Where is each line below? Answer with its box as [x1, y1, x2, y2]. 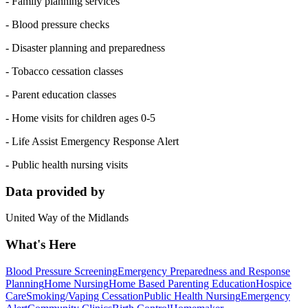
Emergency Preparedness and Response [118, 265, 290, 277]
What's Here [5, 237, 76, 252]
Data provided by [5, 184, 105, 199]
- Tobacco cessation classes [5, 65, 123, 77]
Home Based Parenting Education [109, 277, 256, 289]
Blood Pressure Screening [5, 265, 118, 277]
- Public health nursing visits [5, 158, 128, 170]
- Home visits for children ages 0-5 [5, 111, 155, 124]
